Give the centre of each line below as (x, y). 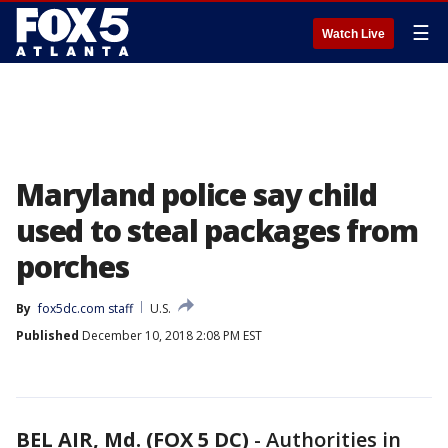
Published (47, 335)
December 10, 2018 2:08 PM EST (170, 335)
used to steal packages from (217, 230)
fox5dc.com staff (85, 308)
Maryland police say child (196, 194)
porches (72, 266)
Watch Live (353, 34)
